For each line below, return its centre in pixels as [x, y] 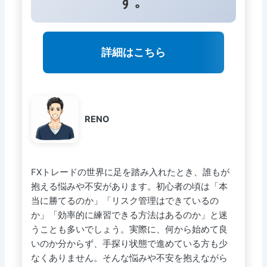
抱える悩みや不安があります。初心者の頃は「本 [129, 186]
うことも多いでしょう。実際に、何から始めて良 [129, 229]
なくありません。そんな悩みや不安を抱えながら [129, 258]
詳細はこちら [133, 52]
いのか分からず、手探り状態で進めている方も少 [129, 243]
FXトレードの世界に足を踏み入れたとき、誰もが [130, 172]
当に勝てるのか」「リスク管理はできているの [125, 201]
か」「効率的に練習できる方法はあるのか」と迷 [129, 215]
